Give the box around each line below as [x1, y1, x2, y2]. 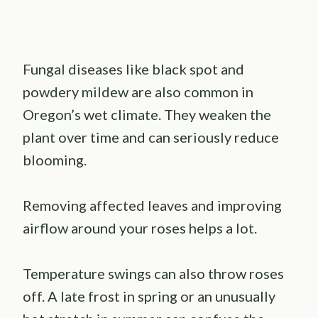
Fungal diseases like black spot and [23, 60, 244, 77]
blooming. [23, 150, 87, 168]
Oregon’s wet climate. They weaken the [23, 105, 271, 123]
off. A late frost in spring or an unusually [23, 287, 275, 305]
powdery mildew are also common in [23, 82, 253, 100]
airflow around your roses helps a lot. [23, 219, 257, 236]
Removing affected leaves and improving [23, 196, 282, 214]
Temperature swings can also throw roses [23, 264, 284, 282]
